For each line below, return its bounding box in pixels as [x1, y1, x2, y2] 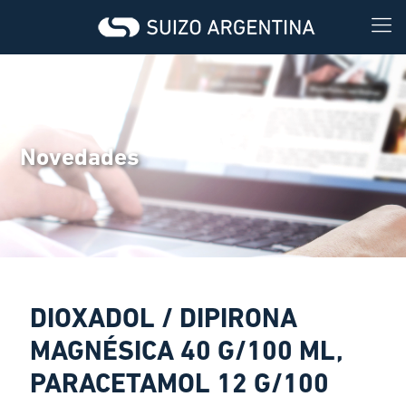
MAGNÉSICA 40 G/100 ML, [30, 339, 343, 367]
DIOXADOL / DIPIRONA [30, 306, 297, 334]
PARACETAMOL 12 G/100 [30, 372, 329, 400]
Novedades [20, 146, 140, 171]
